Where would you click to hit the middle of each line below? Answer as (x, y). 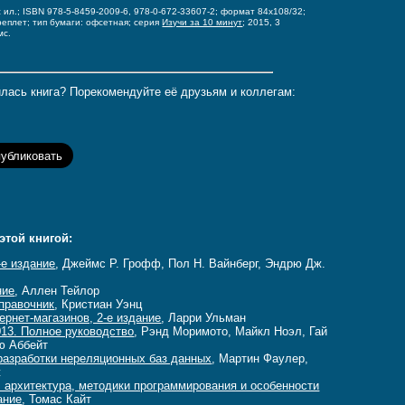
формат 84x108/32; (264, 12)
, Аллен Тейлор (57, 291)
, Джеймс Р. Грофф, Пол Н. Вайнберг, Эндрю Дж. (191, 264)
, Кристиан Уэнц (99, 305)
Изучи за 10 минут (202, 23)
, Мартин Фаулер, (260, 359)
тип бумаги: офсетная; (84, 23)
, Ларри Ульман (204, 318)
